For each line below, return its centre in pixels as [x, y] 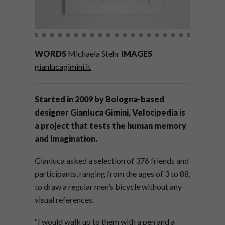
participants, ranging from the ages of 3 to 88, [113, 174]
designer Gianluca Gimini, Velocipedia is [110, 113]
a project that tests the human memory [110, 126]
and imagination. [66, 139]
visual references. [64, 200]
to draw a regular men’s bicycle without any [108, 187]
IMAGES [137, 54]
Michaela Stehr [94, 54]
